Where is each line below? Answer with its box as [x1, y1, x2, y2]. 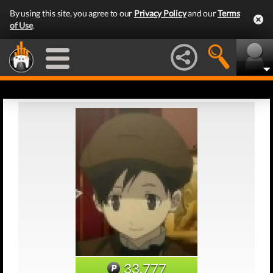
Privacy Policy [133, 8, 186, 18]
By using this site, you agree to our [10, 8, 134, 18]
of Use [10, 20, 33, 30]
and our [186, 8, 218, 18]
